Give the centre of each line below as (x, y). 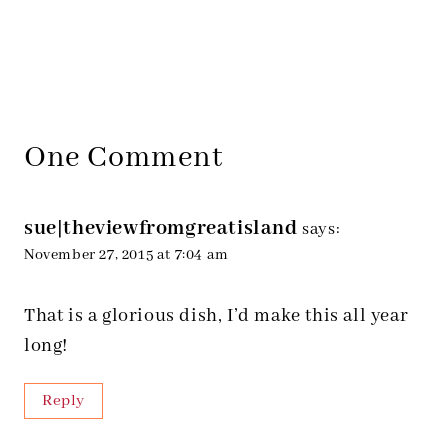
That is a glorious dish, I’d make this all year (216, 316)
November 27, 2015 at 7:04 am (126, 255)
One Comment (123, 158)
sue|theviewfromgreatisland (161, 229)
